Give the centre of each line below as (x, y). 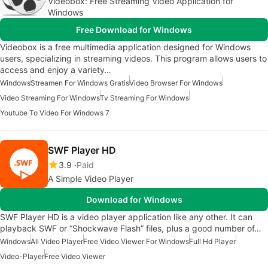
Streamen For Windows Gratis (80, 83)
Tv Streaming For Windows (144, 98)
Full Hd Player (212, 242)
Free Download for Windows (134, 30)
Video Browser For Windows (176, 83)
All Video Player (57, 242)
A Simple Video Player (91, 179)
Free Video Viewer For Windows (136, 242)
